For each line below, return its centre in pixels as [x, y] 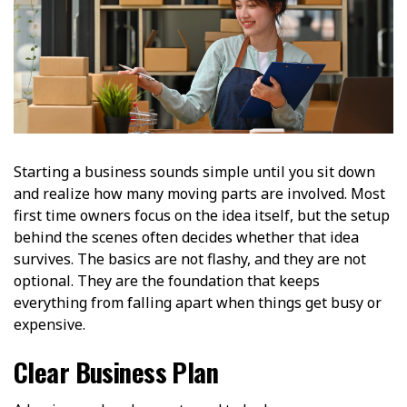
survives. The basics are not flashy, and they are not [190, 258]
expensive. [50, 324]
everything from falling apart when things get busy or [198, 302]
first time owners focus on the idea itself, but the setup [202, 215]
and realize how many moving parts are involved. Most [199, 193]
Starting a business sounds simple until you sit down [194, 171]
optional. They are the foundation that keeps [167, 280]
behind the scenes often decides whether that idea [186, 237]
